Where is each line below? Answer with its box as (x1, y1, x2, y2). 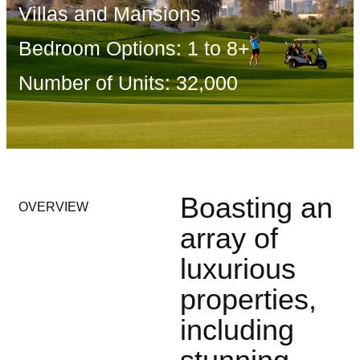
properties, (180, 282, 317, 316)
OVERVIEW (18, 199, 88, 214)
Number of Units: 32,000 (18, 71, 238, 94)
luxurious (180, 252, 296, 285)
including (180, 313, 294, 346)
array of (180, 221, 278, 255)
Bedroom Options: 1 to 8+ (18, 36, 250, 59)
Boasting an (180, 190, 333, 224)
